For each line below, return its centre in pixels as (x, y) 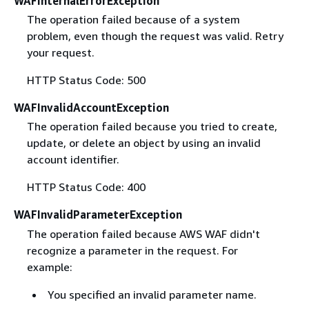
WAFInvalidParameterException (98, 215)
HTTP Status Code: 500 (86, 80)
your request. (60, 53)
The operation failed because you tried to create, (152, 127)
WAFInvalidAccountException (91, 108)
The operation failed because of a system (133, 20)
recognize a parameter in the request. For (132, 250)
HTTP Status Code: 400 (86, 187)
